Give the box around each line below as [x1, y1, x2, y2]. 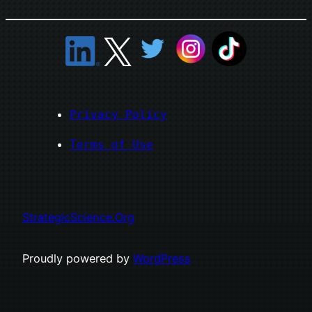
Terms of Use [70, 138, 153, 152]
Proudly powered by [22, 251, 133, 265]
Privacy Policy [70, 108, 167, 122]
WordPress [133, 251, 191, 265]
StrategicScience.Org [22, 210, 134, 225]
